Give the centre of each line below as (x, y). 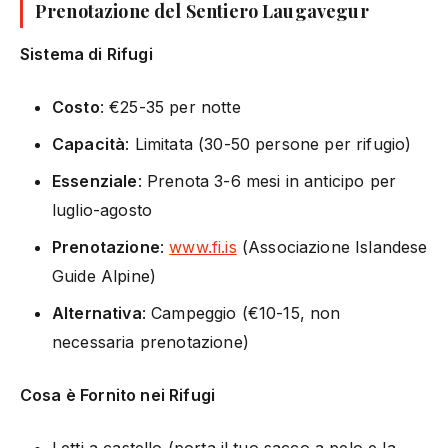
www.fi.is (203, 246)
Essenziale (95, 180)
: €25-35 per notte (170, 106)
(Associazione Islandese (332, 246)
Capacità (89, 143)
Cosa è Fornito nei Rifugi (117, 394)
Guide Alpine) (104, 275)
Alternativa (97, 312)
